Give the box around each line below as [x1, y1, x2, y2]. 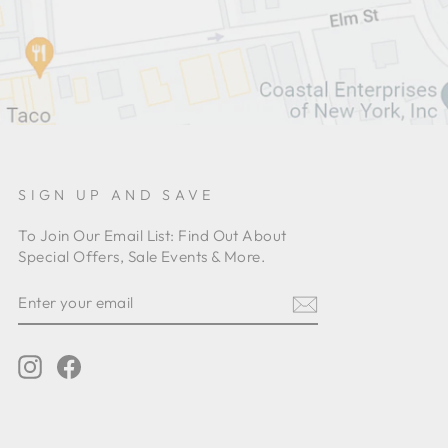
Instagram [42, 355, 115, 375]
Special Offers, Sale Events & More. [18, 246, 266, 266]
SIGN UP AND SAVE [18, 185, 215, 204]
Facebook [81, 355, 154, 375]
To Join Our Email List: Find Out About [18, 225, 287, 245]
